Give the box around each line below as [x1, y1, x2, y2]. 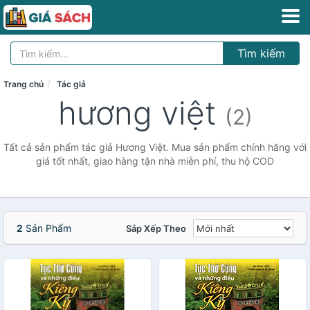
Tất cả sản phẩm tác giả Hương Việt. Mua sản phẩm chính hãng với [3, 141, 307, 153]
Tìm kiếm [237, 46, 285, 60]
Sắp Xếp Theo [126, 223, 186, 234]
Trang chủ [3, 79, 44, 89]
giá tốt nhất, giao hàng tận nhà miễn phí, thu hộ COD [36, 155, 274, 167]
